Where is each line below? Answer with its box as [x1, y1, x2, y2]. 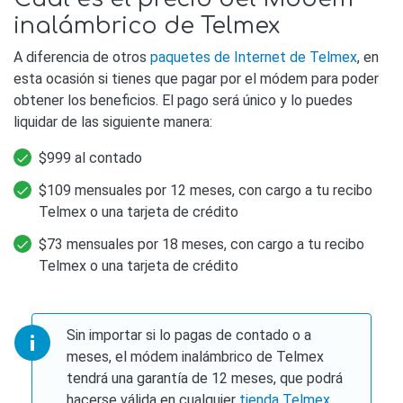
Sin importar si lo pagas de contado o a [67, 327, 312, 345]
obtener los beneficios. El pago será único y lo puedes [13, 91, 353, 109]
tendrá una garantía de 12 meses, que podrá [67, 370, 344, 388]
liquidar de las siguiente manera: [13, 112, 212, 130]
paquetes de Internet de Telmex [150, 48, 357, 66]
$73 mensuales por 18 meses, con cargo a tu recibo [39, 235, 364, 253]
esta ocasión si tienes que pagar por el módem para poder [13, 69, 379, 87]
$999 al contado [39, 148, 142, 166]
